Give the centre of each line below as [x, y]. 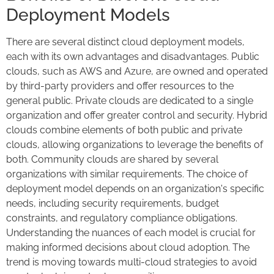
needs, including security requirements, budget [113, 203]
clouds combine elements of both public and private [124, 130]
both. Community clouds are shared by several [112, 159]
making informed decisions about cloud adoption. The [128, 247]
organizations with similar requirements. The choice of [127, 174]
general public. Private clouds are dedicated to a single [130, 100]
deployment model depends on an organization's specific [135, 188]
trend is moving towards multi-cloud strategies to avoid [131, 262]
